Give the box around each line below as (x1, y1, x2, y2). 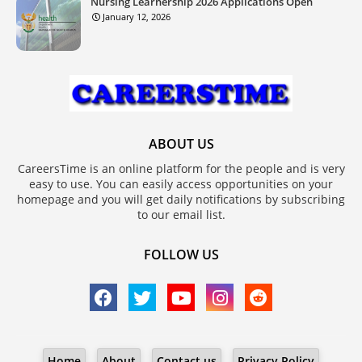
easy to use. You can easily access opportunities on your (29, 175, 333, 192)
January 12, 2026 (103, 10, 170, 23)
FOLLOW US (143, 245, 219, 263)
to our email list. (137, 206, 225, 222)
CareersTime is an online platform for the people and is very (17, 160, 345, 176)
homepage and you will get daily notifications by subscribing (17, 191, 345, 207)
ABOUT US (148, 134, 214, 153)
